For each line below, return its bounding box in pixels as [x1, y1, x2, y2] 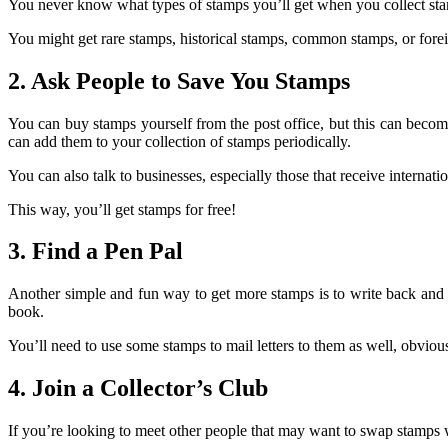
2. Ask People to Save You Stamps [8, 67, 350, 94]
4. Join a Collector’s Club [8, 375, 268, 402]
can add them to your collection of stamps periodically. [8, 132, 351, 150]
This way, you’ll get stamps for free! [8, 200, 236, 218]
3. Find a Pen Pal [8, 238, 183, 265]
